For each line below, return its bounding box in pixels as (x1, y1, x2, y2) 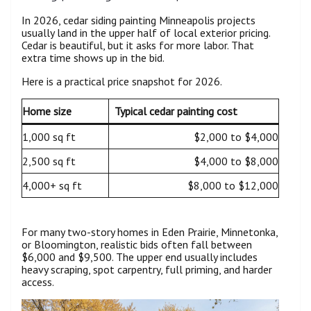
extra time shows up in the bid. (22, 51, 165, 65)
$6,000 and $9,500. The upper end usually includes (22, 250, 258, 264)
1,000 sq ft (22, 130, 76, 144)
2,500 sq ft (22, 154, 76, 168)
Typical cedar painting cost (115, 104, 237, 118)
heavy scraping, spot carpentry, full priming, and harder (22, 262, 272, 276)
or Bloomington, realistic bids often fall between (22, 237, 252, 251)
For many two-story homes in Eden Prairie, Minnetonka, (22, 225, 278, 239)
